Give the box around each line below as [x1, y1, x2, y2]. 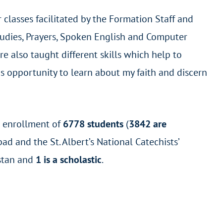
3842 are [129, 117, 166, 131]
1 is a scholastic [36, 153, 102, 166]
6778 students [63, 117, 123, 131]
